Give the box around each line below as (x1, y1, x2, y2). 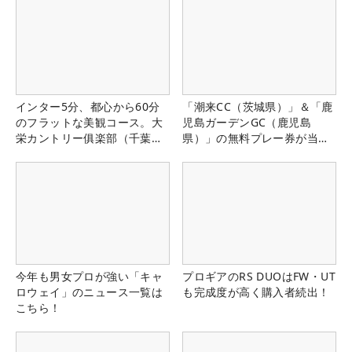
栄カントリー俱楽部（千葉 (16, 130, 152, 145)
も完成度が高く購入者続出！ (182, 284, 330, 300)
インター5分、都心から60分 (16, 98, 160, 114)
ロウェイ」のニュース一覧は (16, 284, 163, 300)
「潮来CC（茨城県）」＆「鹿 (182, 98, 333, 114)
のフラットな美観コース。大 (16, 114, 163, 130)
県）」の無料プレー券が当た (182, 130, 330, 145)
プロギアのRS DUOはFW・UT (182, 269, 335, 284)
